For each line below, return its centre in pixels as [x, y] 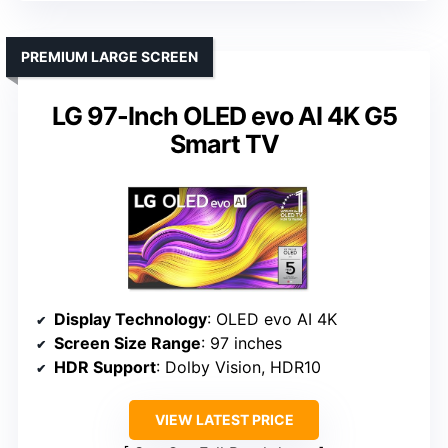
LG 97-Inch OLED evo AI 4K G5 [224, 116]
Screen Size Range [127, 343]
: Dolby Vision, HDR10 [238, 367]
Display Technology [130, 319]
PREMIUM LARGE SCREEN [109, 57]
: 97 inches [241, 343]
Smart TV [224, 144]
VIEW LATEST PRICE [224, 420]
